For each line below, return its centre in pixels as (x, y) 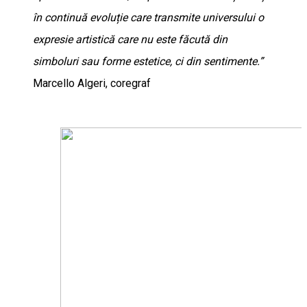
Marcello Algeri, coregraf (92, 83)
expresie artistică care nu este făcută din (130, 39)
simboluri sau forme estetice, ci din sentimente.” (148, 61)
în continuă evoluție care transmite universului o (148, 17)
